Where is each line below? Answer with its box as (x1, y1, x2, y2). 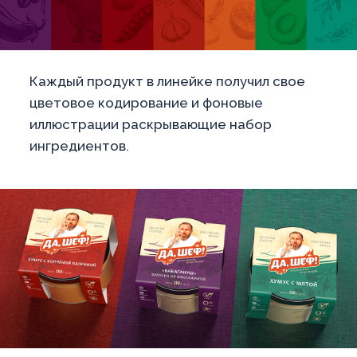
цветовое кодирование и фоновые (29, 94, 263, 111)
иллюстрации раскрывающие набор (29, 116, 272, 132)
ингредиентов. (29, 137, 129, 154)
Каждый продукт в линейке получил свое (29, 73, 305, 89)
